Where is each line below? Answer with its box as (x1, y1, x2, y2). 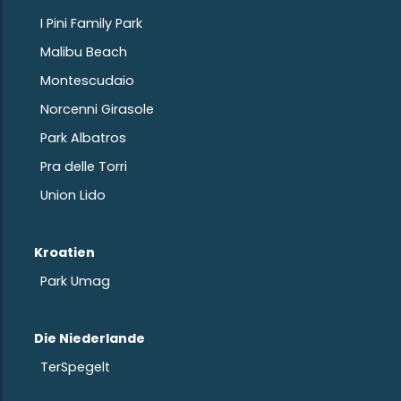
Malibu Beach (40, 42, 127, 61)
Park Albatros (40, 128, 126, 147)
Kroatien (34, 243, 95, 261)
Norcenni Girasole (40, 99, 154, 118)
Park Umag (40, 271, 110, 290)
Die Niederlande (34, 328, 145, 347)
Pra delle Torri (40, 157, 127, 175)
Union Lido (40, 185, 106, 204)
